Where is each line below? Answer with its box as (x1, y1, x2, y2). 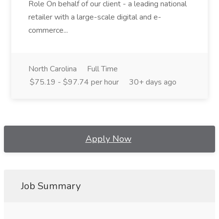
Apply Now (85, 133, 131, 145)
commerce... (28, 25, 68, 36)
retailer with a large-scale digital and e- (28, 12, 161, 22)
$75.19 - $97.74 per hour (30, 77, 119, 88)
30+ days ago (129, 77, 176, 88)
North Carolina (28, 64, 77, 74)
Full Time (87, 64, 118, 74)
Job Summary (21, 179, 81, 193)
